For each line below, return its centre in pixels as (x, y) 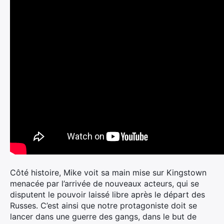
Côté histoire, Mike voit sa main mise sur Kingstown (108, 172)
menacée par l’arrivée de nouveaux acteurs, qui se (104, 183)
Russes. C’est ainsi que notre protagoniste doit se (103, 205)
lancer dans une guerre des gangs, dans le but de (103, 216)
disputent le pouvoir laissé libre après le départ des (107, 194)
